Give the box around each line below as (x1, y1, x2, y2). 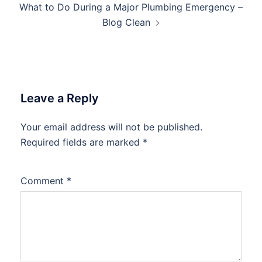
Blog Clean (102, 16, 150, 29)
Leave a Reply (20, 91, 99, 106)
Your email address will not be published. (20, 121, 202, 133)
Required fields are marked (20, 136, 143, 149)
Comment (20, 175, 67, 187)
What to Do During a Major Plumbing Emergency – (19, 1, 243, 13)
